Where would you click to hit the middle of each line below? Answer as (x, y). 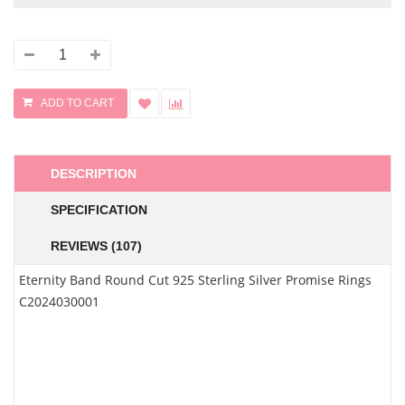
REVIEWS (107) (96, 246)
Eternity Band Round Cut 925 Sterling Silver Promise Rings (195, 280)
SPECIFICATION (99, 210)
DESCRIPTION (94, 174)
